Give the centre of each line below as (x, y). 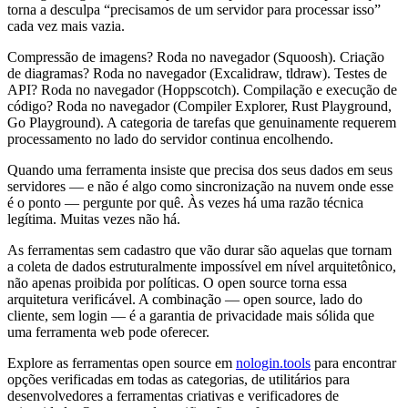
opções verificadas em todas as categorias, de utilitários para (178, 379)
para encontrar (353, 362)
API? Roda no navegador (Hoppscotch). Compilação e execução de (202, 89)
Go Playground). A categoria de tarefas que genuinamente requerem (202, 122)
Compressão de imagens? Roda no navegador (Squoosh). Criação (196, 56)
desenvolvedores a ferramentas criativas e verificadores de (173, 395)
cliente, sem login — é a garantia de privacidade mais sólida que (191, 315)
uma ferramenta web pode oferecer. (108, 331)
